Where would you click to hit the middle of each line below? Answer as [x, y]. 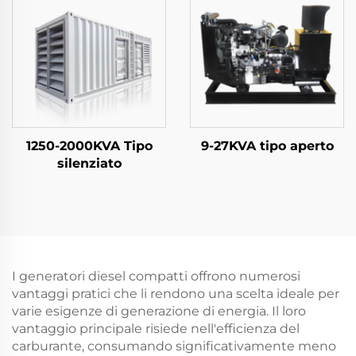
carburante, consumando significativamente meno [174, 346]
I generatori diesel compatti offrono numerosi [156, 276]
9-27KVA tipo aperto [267, 146]
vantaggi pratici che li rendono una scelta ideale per [176, 294]
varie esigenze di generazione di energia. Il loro [159, 311]
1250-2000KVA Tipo [89, 146]
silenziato [89, 163]
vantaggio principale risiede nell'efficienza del [156, 329]
